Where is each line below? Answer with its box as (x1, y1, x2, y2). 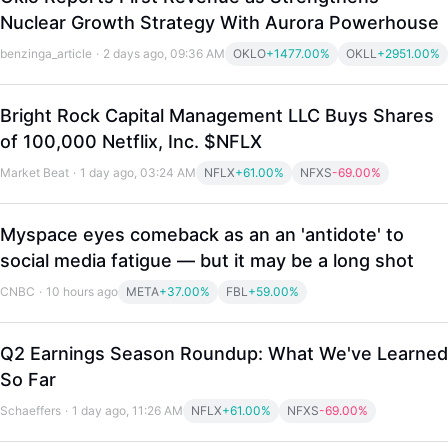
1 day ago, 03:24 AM (80, 165, 196, 180)
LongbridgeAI (20, 349, 170, 379)
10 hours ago (46, 284, 118, 299)
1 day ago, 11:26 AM (72, 403, 183, 418)
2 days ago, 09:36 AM (103, 46, 225, 61)
